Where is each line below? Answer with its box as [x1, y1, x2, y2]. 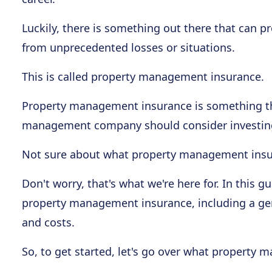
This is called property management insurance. [22, 69, 264, 84]
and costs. [22, 215, 75, 229]
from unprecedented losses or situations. [22, 40, 235, 55]
